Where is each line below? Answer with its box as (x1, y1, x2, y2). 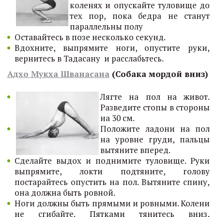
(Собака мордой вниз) (109, 68, 208, 79)
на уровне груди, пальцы (100, 134, 210, 145)
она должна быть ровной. (15, 187, 115, 198)
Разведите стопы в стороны (100, 102, 210, 113)
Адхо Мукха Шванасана (7, 68, 109, 79)
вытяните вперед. (100, 144, 170, 155)
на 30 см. (100, 112, 135, 124)
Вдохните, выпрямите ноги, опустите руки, (15, 42, 210, 53)
